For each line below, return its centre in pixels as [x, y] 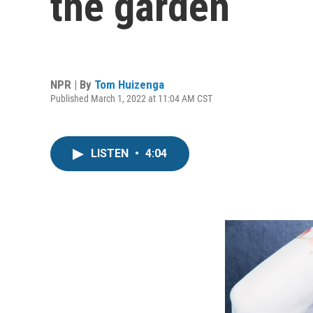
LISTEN [111, 153]
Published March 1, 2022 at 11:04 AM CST [131, 98]
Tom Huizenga [129, 84]
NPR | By [72, 84]
